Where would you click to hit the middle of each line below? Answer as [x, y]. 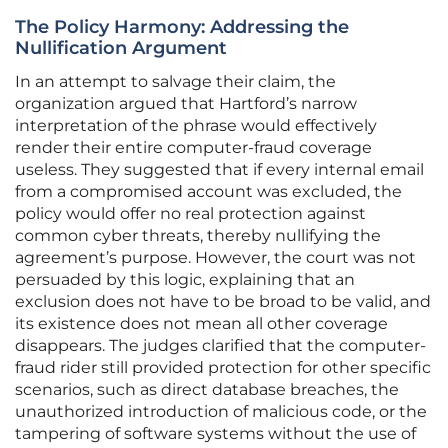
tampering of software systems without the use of [215, 434]
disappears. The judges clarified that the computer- [220, 346]
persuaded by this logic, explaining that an [185, 280]
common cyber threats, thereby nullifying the [198, 236]
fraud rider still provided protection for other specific [223, 368]
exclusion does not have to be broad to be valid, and [223, 302]
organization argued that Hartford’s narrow [186, 104]
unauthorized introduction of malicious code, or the [221, 412]
